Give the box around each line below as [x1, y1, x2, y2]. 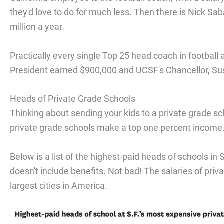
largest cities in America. [10, 180, 107, 191]
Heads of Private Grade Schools [10, 93, 135, 104]
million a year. [10, 21, 64, 32]
